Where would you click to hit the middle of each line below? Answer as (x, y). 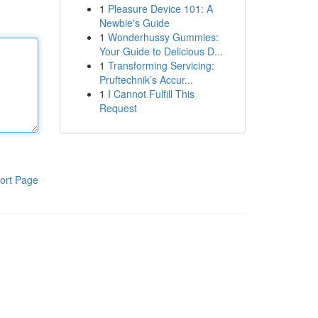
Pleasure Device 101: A (160, 9)
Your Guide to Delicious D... (161, 51)
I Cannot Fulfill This (151, 94)
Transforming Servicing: (161, 65)
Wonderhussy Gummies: (163, 37)
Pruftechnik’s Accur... (146, 79)
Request (118, 108)
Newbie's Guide (134, 23)
